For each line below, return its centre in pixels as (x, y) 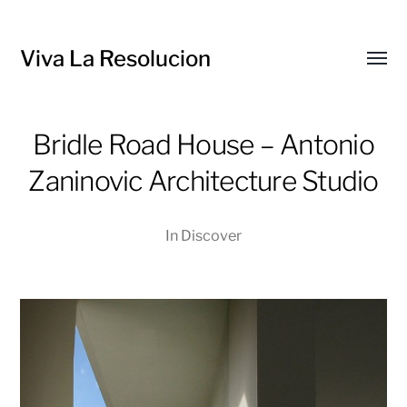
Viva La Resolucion (116, 59)
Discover (211, 235)
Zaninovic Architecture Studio (203, 181)
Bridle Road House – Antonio (203, 144)
